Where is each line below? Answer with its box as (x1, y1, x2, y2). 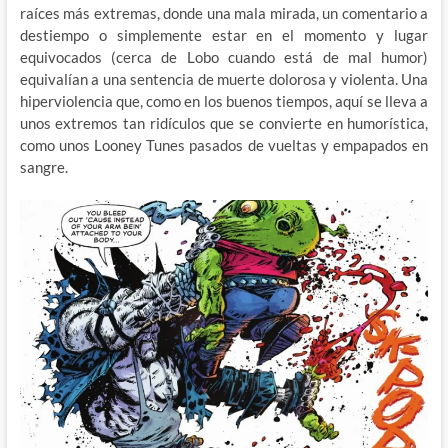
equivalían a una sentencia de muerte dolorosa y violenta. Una (19, 69, 429, 88)
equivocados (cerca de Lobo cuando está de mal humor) (19, 47, 429, 66)
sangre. (19, 157, 68, 176)
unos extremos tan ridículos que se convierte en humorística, (19, 113, 429, 132)
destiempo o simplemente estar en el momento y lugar (19, 25, 429, 44)
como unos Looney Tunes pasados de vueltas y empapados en (19, 135, 429, 154)
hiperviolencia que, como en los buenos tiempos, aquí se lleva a (19, 91, 429, 110)
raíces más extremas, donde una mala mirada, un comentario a (19, 3, 429, 22)
